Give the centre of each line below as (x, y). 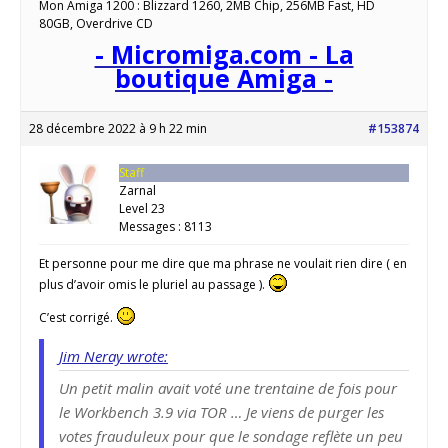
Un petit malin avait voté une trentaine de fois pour (228, 388)
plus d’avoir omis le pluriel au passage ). (153, 285)
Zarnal (137, 191)
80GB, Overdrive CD (96, 24)
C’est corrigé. (77, 318)
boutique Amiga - (224, 78)
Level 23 (142, 209)
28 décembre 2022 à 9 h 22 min (118, 129)
